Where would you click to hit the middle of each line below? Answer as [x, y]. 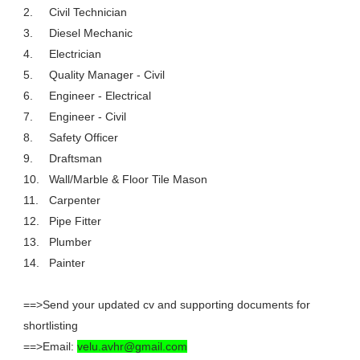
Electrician [75, 54]
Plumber [70, 242]
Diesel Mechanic [90, 33]
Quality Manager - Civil [106, 75]
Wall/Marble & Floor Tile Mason [128, 179]
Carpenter [74, 200]
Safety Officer [83, 137]
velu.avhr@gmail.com [132, 346]
